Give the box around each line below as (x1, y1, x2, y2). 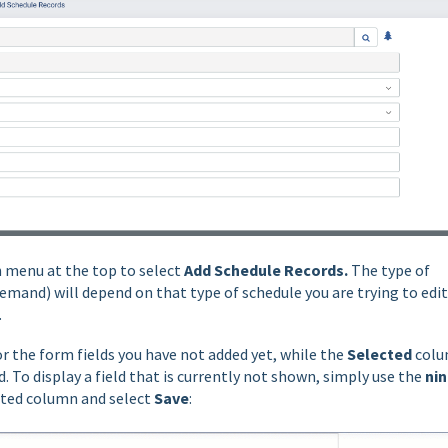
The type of (351, 260, 430, 281)
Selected (347, 344, 415, 365)
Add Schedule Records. (184, 260, 351, 281)
